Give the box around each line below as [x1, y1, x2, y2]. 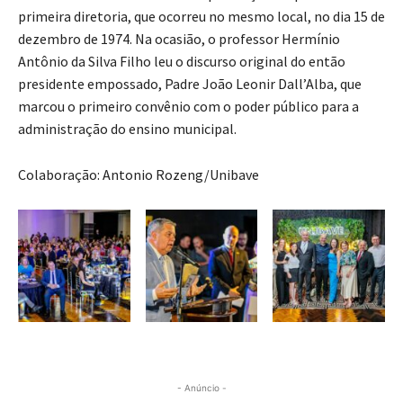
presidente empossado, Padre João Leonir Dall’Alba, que [18, 74, 362, 93]
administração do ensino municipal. [18, 119, 237, 138]
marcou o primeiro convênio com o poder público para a [18, 96, 359, 115]
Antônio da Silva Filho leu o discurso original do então [18, 51, 345, 70]
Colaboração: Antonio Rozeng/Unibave [18, 165, 259, 184]
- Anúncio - [176, 381, 227, 392]
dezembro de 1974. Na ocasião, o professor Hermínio [18, 29, 340, 48]
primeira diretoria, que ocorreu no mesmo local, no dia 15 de [18, 6, 385, 25]
